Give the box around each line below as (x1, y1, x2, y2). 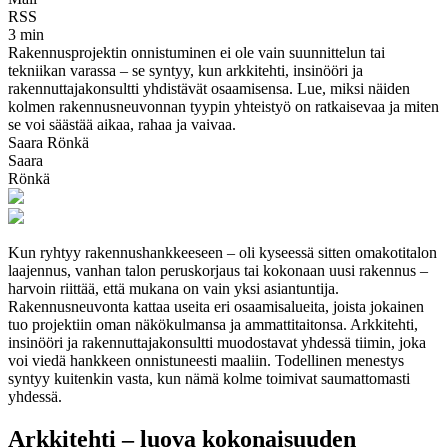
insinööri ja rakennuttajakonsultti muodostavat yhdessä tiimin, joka (8, 333, 426, 351)
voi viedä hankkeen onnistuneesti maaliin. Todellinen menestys (8, 351, 404, 369)
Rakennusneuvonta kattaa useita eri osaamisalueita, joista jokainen (8, 297, 424, 315)
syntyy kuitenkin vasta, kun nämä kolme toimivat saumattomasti (8, 369, 410, 387)
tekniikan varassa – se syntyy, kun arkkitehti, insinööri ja (8, 61, 363, 79)
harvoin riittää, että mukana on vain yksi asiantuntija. (8, 279, 339, 297)
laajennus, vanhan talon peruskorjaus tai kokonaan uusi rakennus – (8, 261, 428, 279)
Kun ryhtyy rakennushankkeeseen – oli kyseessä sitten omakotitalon (8, 243, 437, 261)
